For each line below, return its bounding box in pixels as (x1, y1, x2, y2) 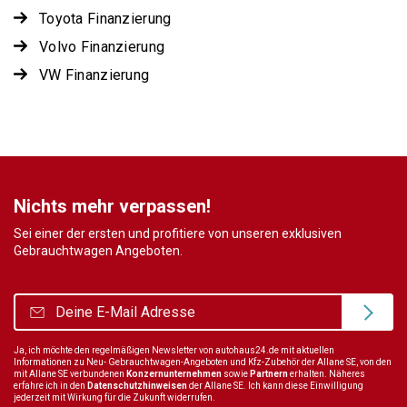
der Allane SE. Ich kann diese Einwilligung (187, 380, 363, 391)
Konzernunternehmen (126, 368, 222, 379)
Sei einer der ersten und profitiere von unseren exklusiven (14, 225, 342, 241)
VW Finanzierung (39, 65, 150, 84)
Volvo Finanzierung (39, 37, 165, 55)
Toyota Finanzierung (39, 9, 172, 27)
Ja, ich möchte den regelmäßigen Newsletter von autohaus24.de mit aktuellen (14, 344, 334, 355)
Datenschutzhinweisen (87, 380, 187, 391)
